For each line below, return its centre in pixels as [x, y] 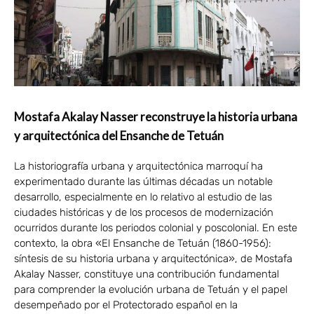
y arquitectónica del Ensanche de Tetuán [119, 135]
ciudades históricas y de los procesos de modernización [144, 212]
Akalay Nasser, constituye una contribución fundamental [146, 274]
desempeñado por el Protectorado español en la [126, 305]
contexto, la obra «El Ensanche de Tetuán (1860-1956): [143, 243]
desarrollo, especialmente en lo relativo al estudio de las [143, 197]
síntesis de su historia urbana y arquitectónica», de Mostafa [153, 258]
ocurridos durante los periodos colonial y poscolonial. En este [156, 227]
